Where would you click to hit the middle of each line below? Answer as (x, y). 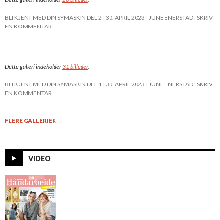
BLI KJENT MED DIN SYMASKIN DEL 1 (53, 84)
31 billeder (75, 66)
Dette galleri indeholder (34, 66)
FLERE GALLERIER (31, 120)
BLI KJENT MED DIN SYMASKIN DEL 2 (53, 17)
